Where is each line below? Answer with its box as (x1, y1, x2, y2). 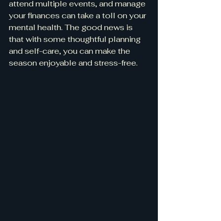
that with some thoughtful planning (9, 34, 143, 44)
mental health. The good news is (9, 22, 135, 33)
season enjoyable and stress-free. (9, 58, 138, 68)
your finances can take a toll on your (9, 10, 148, 21)
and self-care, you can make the (9, 46, 132, 56)
